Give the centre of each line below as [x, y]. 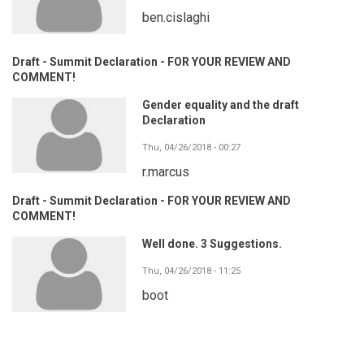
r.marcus [166, 171]
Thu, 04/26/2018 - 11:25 [191, 271]
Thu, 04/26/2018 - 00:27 [191, 147]
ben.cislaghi [176, 17]
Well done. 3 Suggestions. [212, 244]
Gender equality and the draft [221, 104]
